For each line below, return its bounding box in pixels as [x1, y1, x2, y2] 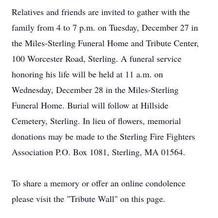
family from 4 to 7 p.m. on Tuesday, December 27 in [12, 21, 198, 33]
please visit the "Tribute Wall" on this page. [12, 193, 165, 204]
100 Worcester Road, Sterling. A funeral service [12, 53, 182, 64]
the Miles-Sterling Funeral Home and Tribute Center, [12, 37, 199, 49]
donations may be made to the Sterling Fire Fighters [12, 130, 195, 142]
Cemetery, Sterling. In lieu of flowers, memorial [12, 115, 181, 127]
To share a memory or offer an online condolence [12, 177, 185, 189]
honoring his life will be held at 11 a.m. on [12, 68, 163, 80]
